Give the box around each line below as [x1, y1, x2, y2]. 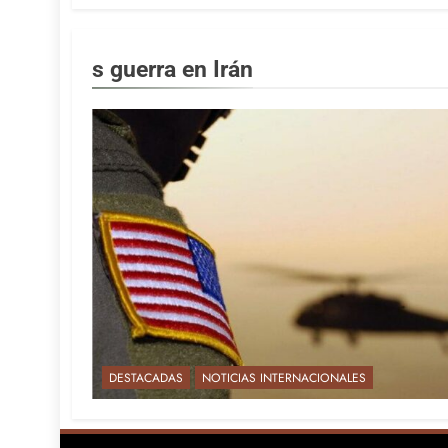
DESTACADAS [109, 369, 183, 388]
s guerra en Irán [92, 55, 253, 84]
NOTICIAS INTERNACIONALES [202, 369, 366, 388]
